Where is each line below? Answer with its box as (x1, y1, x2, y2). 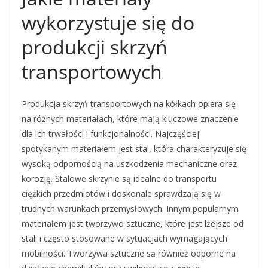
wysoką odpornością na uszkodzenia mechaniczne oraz (22, 158, 237, 169)
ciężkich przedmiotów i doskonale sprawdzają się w (22, 188, 221, 199)
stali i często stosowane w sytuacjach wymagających (22, 233, 227, 244)
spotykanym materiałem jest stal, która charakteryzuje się (22, 143, 246, 154)
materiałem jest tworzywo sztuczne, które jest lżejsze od (22, 218, 243, 229)
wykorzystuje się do (22, 10, 194, 35)
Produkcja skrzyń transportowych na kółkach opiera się (22, 98, 236, 109)
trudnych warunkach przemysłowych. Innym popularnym (22, 203, 239, 214)
